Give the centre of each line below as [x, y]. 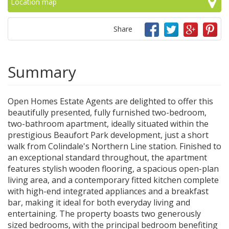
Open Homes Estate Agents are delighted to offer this [110, 101]
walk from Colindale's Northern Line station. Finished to [114, 146]
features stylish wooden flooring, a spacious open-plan [113, 168]
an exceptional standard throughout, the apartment [107, 157]
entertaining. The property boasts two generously [104, 213]
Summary [42, 72]
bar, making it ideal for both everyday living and [99, 202]
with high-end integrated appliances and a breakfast [108, 191]
